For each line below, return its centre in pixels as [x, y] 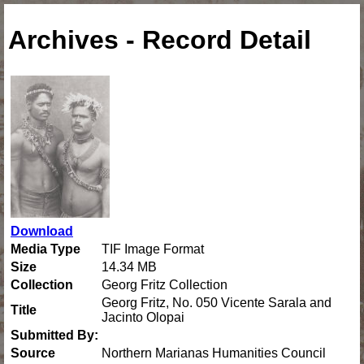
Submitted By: [54, 335]
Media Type [45, 249]
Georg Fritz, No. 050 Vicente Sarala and [217, 302]
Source [33, 353]
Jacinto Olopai [143, 317]
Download [42, 231]
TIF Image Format [153, 249]
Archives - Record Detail [160, 40]
